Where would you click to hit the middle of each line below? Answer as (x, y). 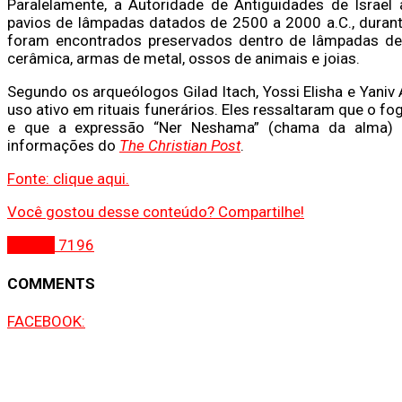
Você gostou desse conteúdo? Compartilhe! (156, 211)
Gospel (31, 245)
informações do (63, 145)
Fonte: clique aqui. (68, 178)
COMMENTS (51, 283)
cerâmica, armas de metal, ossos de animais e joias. (184, 58)
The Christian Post (180, 145)
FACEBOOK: (46, 322)
